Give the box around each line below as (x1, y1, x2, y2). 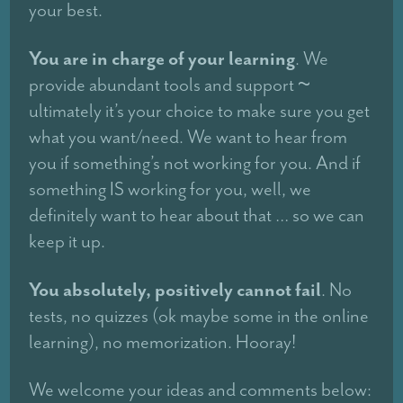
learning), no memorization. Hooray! (29, 330, 297, 354)
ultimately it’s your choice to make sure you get (29, 99, 371, 123)
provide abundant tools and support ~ (29, 73, 311, 97)
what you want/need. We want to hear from (29, 125, 348, 149)
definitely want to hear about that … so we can (29, 203, 365, 228)
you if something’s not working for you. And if (29, 151, 362, 175)
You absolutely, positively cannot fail (29, 277, 322, 302)
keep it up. (29, 229, 106, 254)
